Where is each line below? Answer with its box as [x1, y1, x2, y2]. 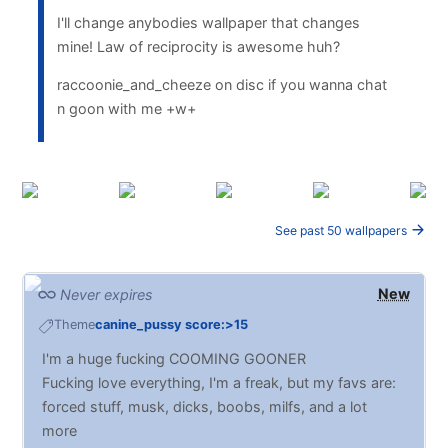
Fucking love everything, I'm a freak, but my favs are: [42, 374, 397, 392]
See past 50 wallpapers [274, 222, 410, 238]
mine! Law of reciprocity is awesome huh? [56, 37, 340, 55]
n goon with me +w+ [56, 100, 196, 118]
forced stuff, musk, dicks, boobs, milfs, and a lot [42, 398, 368, 416]
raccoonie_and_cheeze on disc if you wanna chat [56, 76, 387, 94]
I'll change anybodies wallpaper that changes [56, 13, 360, 31]
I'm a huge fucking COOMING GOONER [42, 350, 307, 368]
